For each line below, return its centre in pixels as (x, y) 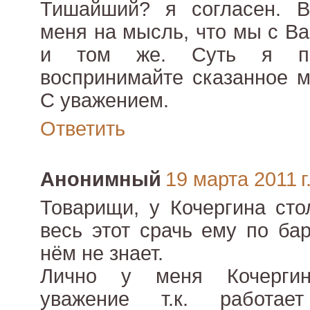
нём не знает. (102, 254)
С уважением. (104, 101)
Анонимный (101, 180)
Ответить (83, 129)
